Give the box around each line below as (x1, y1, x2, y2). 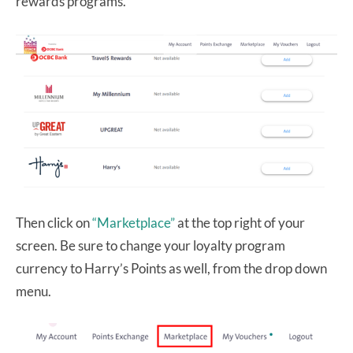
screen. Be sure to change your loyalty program (16, 237, 285, 255)
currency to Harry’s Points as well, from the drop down (16, 260, 327, 277)
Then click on (16, 214, 92, 232)
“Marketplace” (92, 214, 175, 232)
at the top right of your (175, 214, 305, 232)
